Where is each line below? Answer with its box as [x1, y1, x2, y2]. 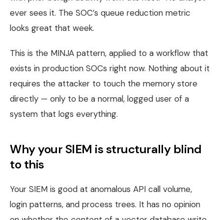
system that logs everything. [10, 108, 118, 119]
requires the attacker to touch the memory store [10, 78, 197, 89]
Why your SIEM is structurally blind [10, 141, 202, 157]
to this [10, 156, 44, 172]
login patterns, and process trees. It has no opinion [10, 198, 200, 210]
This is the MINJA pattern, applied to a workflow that [10, 47, 208, 58]
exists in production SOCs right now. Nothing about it [10, 62, 210, 74]
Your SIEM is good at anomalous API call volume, [10, 183, 192, 194]
